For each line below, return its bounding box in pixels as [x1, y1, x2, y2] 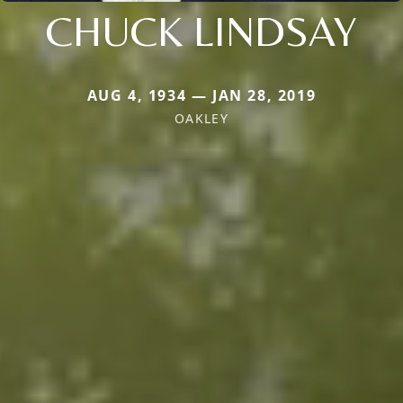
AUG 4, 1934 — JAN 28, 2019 [86, 85, 317, 106]
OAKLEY [174, 110, 229, 128]
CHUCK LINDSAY [46, 5, 357, 57]
